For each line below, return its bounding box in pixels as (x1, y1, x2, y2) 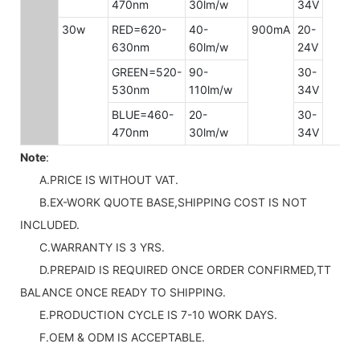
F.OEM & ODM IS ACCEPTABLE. (20, 329, 205, 344)
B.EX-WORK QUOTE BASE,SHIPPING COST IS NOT (20, 194, 307, 209)
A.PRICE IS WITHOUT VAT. (20, 172, 178, 186)
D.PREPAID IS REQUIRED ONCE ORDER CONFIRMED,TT (20, 262, 331, 276)
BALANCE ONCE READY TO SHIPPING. (20, 284, 226, 299)
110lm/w (189, 82, 232, 96)
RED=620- (112, 22, 166, 36)
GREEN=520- (112, 64, 182, 79)
